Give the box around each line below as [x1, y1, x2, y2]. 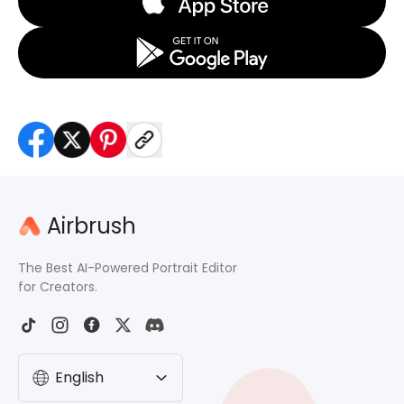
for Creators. [18, 278, 97, 296]
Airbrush [47, 211, 136, 241]
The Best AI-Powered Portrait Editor [18, 259, 237, 277]
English [55, 367, 104, 388]
